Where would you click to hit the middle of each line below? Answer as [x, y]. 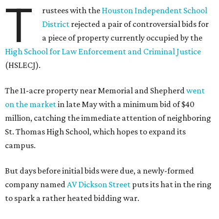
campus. [20, 145]
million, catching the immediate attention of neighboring [108, 118]
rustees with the [72, 10]
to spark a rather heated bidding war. [72, 198]
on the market [31, 104]
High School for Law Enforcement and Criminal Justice [103, 51]
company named [36, 184]
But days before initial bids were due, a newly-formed [99, 171]
